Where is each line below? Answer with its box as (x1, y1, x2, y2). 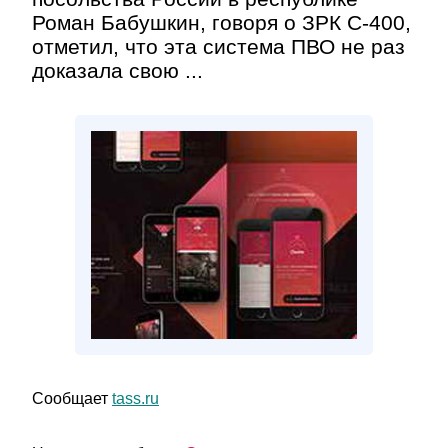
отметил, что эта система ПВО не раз (32, 35, 405, 58)
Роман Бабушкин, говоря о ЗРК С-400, (32, 11, 411, 34)
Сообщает (32, 390, 112, 407)
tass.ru (112, 390, 159, 407)
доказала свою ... (32, 59, 203, 82)
